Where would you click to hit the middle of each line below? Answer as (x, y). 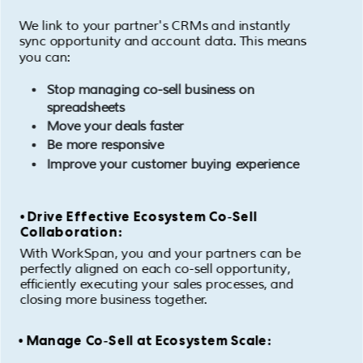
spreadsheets (85, 109)
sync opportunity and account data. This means (163, 42)
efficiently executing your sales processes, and (157, 285)
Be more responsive (105, 145)
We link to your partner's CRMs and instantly (154, 27)
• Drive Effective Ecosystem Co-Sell (139, 217)
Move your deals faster (115, 126)
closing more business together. (113, 301)
